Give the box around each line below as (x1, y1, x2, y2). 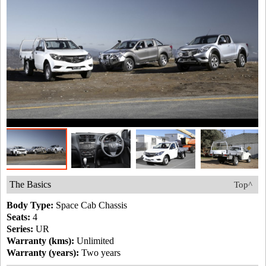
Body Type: (7, 200, 53, 211)
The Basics (9, 179, 51, 190)
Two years (79, 248, 121, 258)
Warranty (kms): (7, 236, 74, 246)
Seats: (7, 212, 30, 223)
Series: (7, 224, 33, 235)
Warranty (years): (7, 248, 79, 258)
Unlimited (74, 236, 114, 246)
